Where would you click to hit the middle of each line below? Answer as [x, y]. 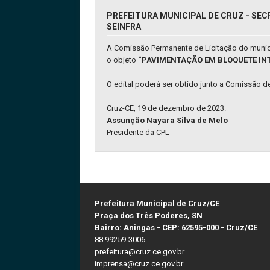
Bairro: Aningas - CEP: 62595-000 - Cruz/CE [176, 228]
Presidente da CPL [138, 133]
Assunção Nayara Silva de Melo [167, 121]
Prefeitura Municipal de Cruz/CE [157, 204]
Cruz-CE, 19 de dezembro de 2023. [166, 108]
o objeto [122, 60]
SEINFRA [124, 27]
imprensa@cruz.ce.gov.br [139, 264]
